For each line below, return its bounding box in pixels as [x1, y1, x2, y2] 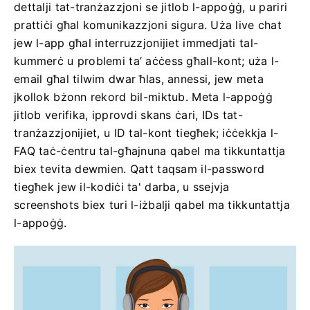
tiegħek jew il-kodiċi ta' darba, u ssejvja [14, 180, 230, 194]
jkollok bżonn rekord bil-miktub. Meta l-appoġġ [14, 90, 273, 104]
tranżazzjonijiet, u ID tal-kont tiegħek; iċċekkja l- [14, 126, 279, 140]
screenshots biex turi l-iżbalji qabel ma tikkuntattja [14, 198, 290, 212]
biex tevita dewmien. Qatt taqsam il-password [14, 162, 265, 176]
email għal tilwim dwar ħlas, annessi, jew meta [14, 72, 264, 86]
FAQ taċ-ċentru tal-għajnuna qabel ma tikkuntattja [14, 144, 286, 158]
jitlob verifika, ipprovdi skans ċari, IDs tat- [14, 108, 243, 122]
